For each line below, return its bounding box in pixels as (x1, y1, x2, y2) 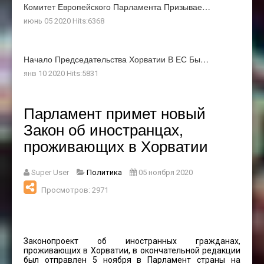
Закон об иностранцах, (24, 117, 183, 140)
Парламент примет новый (24, 101, 206, 123)
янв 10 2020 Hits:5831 (24, 68, 98, 78)
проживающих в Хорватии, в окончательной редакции (24, 245, 240, 255)
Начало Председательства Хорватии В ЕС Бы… (24, 52, 209, 65)
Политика (87, 167, 122, 177)
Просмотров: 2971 (41, 185, 108, 194)
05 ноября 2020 (138, 167, 193, 177)
